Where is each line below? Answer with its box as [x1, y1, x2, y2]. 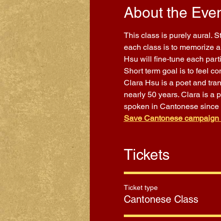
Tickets [123, 146, 170, 163]
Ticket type [123, 184, 158, 191]
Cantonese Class [123, 193, 198, 205]
